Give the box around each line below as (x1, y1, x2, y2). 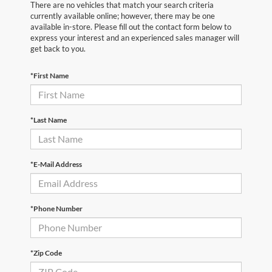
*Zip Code (30, 248, 62, 257)
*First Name (30, 70, 69, 80)
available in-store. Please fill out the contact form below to (30, 21, 231, 32)
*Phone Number (30, 203, 83, 213)
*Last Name (30, 115, 67, 124)
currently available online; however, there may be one (30, 10, 215, 21)
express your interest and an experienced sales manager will (30, 32, 239, 42)
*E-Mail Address (30, 159, 82, 169)
